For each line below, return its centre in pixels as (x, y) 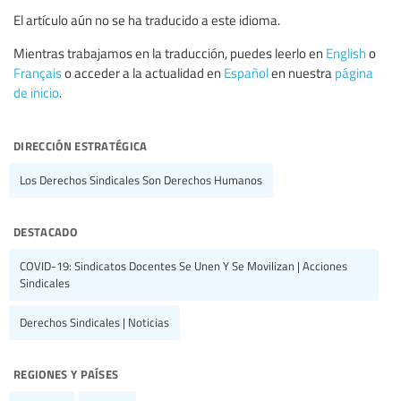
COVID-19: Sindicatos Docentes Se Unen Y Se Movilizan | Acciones (183, 265)
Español (246, 72)
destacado (45, 230)
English (346, 52)
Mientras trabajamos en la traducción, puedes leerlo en (170, 52)
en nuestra (302, 72)
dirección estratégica (81, 144)
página (354, 72)
